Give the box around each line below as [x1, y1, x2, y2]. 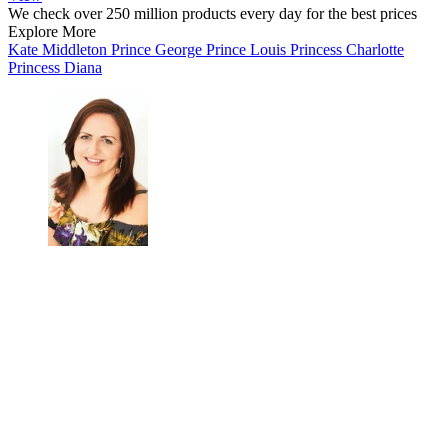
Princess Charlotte [290, 40, 404, 58]
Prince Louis [206, 40, 290, 58]
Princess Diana [8, 58, 102, 76]
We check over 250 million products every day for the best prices [8, 4, 417, 22]
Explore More [8, 22, 96, 40]
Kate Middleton [8, 40, 111, 58]
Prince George [111, 40, 206, 58]
